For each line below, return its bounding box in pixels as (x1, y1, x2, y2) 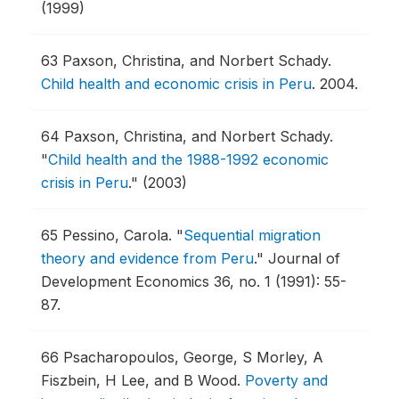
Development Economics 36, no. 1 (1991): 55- (41, 273, 346, 290)
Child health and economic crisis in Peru (41, 75, 312, 93)
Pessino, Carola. (62, 226, 176, 244)
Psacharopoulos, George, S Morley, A (63, 348, 323, 366)
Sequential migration (183, 226, 321, 244)
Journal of (268, 249, 340, 267)
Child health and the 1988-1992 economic (48, 151, 329, 168)
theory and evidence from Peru (41, 249, 254, 267)
